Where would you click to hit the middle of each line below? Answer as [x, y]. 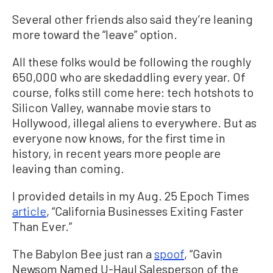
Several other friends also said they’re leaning [133, 19]
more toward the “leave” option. [95, 34]
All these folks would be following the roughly [132, 62]
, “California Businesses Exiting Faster [145, 211]
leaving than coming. [68, 168]
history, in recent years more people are [116, 153]
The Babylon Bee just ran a [83, 253]
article [29, 211]
